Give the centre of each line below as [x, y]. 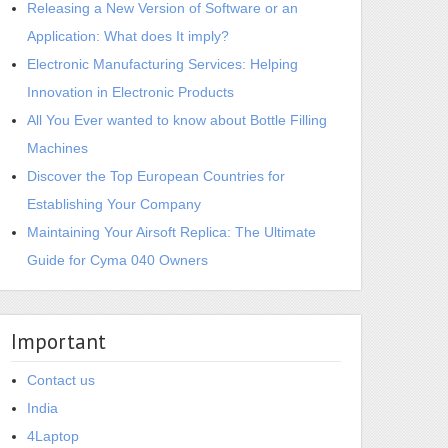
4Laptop [53, 436]
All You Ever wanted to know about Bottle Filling [177, 120]
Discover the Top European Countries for [156, 176]
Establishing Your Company [114, 204]
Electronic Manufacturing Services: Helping [162, 64]
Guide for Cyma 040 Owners [117, 260]
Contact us [61, 380]
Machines [57, 148]
